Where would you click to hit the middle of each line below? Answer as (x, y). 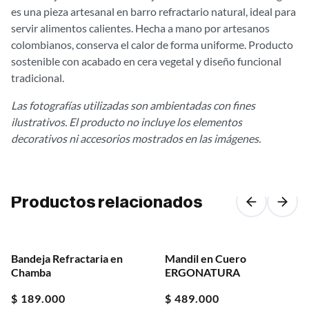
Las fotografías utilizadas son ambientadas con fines (133, 106)
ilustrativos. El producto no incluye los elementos (127, 122)
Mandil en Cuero (206, 259)
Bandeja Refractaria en (67, 259)
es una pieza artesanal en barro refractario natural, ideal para (153, 12)
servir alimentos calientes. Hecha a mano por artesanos (140, 28)
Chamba (31, 272)
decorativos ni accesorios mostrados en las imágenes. (136, 139)
